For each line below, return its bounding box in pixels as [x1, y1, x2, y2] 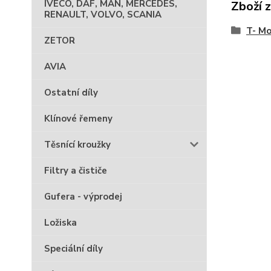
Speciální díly [44, 243, 103, 255]
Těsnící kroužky [44, 139, 111, 151]
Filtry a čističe [44, 165, 107, 177]
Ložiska [44, 217, 77, 229]
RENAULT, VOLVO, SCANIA [44, 8, 162, 21]
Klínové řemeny [44, 113, 113, 125]
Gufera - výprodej [44, 191, 122, 203]
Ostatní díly [44, 87, 98, 99]
